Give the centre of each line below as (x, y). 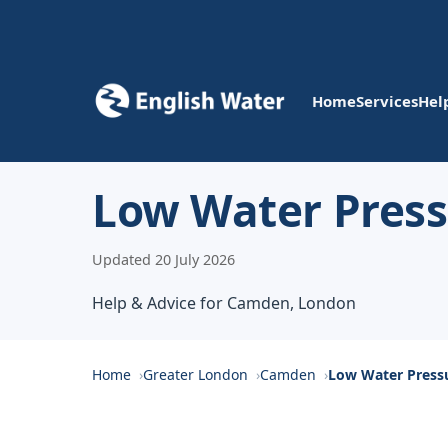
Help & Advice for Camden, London (224, 303)
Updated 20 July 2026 (163, 259)
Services (387, 100)
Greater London (195, 374)
